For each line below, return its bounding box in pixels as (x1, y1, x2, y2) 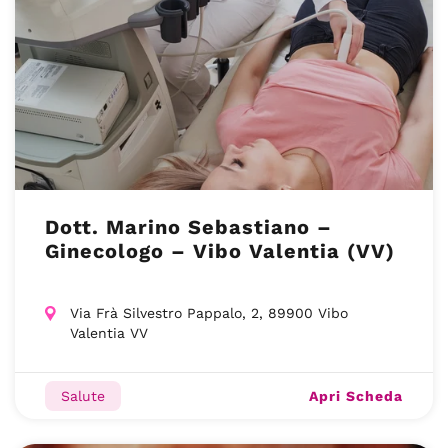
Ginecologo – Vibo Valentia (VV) (45, 239, 395, 263)
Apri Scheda (309, 387, 403, 404)
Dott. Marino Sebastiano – (45, 215, 332, 239)
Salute (61, 388, 105, 404)
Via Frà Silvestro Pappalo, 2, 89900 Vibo (70, 305, 348, 321)
